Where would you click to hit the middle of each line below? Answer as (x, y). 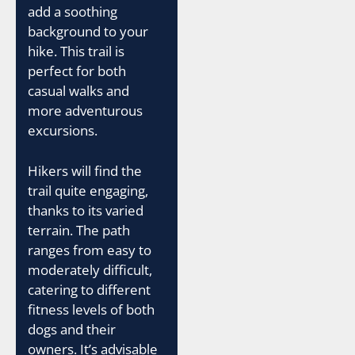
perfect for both (77, 71)
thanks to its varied (86, 210)
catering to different (89, 289)
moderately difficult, (90, 269)
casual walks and (78, 91)
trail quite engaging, (88, 190)
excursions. (63, 130)
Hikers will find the (85, 170)
